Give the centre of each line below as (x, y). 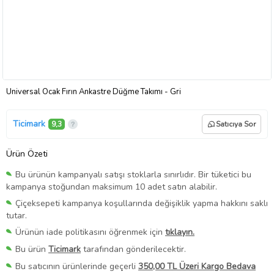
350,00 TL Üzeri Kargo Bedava (197, 267)
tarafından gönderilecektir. (133, 249)
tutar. (17, 215)
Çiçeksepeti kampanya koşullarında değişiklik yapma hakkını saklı (142, 203)
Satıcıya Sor (236, 124)
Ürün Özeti (27, 154)
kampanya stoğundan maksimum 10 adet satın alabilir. (112, 187)
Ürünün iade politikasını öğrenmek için (90, 232)
